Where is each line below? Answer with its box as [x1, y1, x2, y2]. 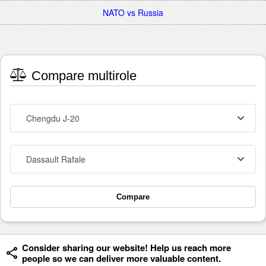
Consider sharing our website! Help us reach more [22, 241, 231, 255]
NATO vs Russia [103, 7, 163, 18]
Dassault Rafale [26, 153, 85, 166]
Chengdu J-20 [26, 112, 80, 125]
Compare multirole [28, 68, 137, 84]
